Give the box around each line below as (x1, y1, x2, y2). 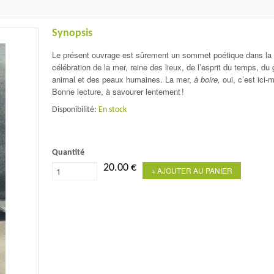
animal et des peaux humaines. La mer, (51, 73, 194, 85)
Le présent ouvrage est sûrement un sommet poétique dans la (51, 48, 272, 61)
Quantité (51, 147, 84, 157)
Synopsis (51, 27, 92, 39)
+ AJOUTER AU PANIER (150, 165, 232, 176)
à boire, (193, 73, 220, 85)
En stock (98, 105, 127, 114)
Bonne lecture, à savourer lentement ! (51, 85, 184, 97)
